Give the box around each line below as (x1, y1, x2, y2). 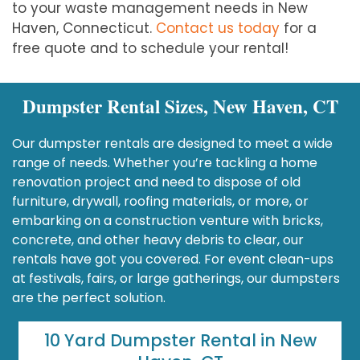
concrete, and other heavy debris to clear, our (12, 230, 304, 249)
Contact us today (156, 18, 280, 39)
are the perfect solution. (12, 288, 166, 307)
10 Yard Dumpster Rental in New (43, 328, 317, 352)
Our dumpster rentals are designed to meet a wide (12, 133, 333, 153)
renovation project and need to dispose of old (12, 172, 301, 191)
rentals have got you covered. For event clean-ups (12, 249, 333, 268)
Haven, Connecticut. (12, 18, 156, 39)
